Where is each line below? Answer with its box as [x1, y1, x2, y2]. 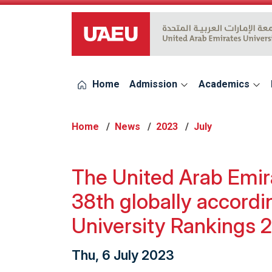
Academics [199, 78, 252, 90]
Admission [129, 78, 180, 90]
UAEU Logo [71, 35, 119, 47]
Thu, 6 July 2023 [72, 247, 174, 263]
